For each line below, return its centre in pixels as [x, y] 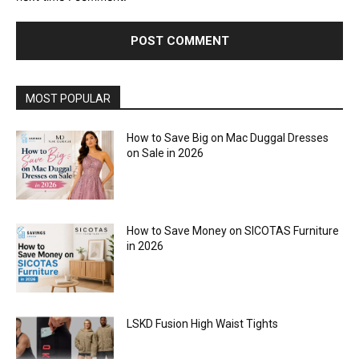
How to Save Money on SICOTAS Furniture [233, 230]
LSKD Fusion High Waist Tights [203, 323]
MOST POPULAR [68, 99]
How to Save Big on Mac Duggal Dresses [228, 138]
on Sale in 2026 [165, 153]
